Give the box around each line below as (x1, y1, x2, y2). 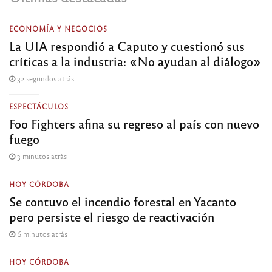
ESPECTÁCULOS (9, 102, 69, 111)
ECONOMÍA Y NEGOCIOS (9, 24, 107, 33)
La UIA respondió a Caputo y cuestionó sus (9, 38, 245, 55)
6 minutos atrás (15, 229, 67, 239)
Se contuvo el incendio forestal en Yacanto (9, 193, 236, 210)
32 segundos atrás (15, 73, 74, 84)
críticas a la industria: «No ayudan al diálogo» (9, 53, 261, 70)
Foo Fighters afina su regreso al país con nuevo (9, 115, 259, 132)
